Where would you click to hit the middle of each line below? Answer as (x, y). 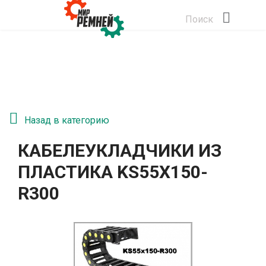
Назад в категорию (67, 120)
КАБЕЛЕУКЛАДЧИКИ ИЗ (120, 151)
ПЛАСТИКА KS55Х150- (113, 172)
